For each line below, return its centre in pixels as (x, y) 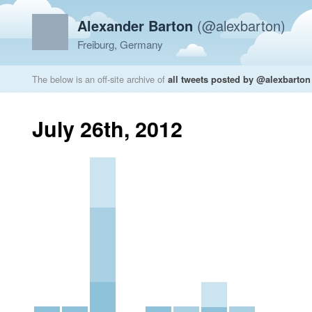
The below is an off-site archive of (100, 79)
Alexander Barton (135, 25)
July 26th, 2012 (107, 128)
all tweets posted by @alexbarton (239, 79)
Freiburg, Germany (120, 44)
